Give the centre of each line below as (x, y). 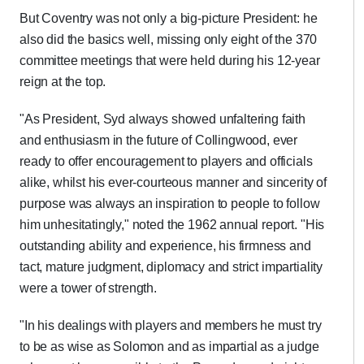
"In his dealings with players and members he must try (171, 325)
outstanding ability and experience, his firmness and (165, 246)
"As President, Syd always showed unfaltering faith (162, 119)
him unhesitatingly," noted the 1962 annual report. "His (172, 225)
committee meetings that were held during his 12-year (170, 61)
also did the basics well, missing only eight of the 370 (169, 39)
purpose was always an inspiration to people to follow (170, 204)
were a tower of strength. (88, 288)
